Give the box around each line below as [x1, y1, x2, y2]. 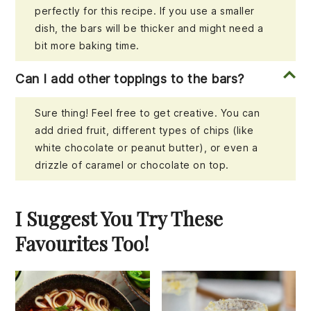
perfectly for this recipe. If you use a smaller [35, 4, 255, 17]
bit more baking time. [35, 39, 140, 51]
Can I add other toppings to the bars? [15, 71, 244, 86]
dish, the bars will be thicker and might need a [35, 22, 264, 34]
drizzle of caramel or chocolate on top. [35, 158, 229, 171]
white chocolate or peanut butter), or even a [35, 141, 258, 153]
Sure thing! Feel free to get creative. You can [35, 106, 260, 119]
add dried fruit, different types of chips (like [35, 124, 254, 136]
